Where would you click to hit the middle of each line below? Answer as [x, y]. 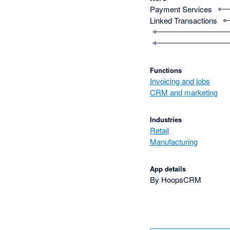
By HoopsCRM [176, 179]
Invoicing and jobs [180, 81]
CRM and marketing [184, 92]
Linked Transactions [184, 20]
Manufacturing [174, 141]
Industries [166, 119]
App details [168, 168]
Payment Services [181, 9]
